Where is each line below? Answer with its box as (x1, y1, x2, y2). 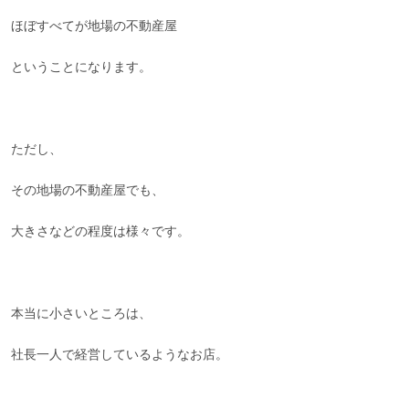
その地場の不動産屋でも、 (11, 183, 165, 199)
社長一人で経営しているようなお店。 (11, 347, 229, 363)
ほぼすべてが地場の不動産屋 (11, 18, 178, 35)
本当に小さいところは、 (11, 306, 152, 322)
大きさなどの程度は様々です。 (11, 224, 191, 240)
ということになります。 (11, 59, 152, 76)
